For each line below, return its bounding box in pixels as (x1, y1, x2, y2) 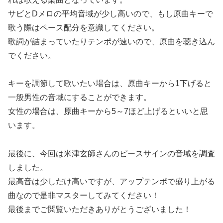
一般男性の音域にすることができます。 (8, 93, 151, 102)
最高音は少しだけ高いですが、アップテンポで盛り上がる (8, 177, 215, 186)
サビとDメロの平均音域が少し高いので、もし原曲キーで (8, 9, 213, 18)
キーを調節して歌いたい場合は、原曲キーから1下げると (8, 79, 212, 88)
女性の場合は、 (8, 107, 64, 116)
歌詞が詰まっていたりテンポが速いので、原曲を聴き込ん (8, 37, 215, 46)
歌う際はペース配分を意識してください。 (8, 23, 159, 32)
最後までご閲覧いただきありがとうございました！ (8, 205, 191, 214)
